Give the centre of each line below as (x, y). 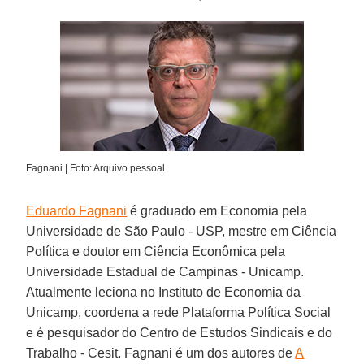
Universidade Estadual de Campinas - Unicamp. (165, 271)
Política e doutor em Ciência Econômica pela (156, 251)
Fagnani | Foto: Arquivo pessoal (96, 168)
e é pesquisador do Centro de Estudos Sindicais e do (180, 332)
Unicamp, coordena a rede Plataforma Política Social (179, 312)
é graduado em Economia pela (217, 210)
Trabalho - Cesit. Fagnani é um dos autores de (161, 353)
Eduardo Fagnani (77, 210)
